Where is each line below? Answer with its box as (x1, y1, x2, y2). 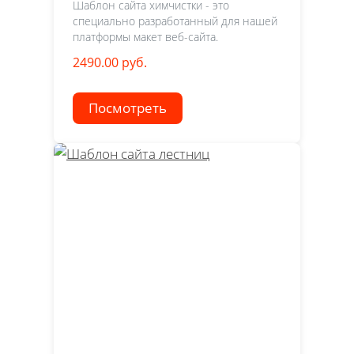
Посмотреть (88, 98, 167, 117)
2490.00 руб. (73, 53, 147, 71)
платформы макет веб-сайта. (73, 28, 218, 44)
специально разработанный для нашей (73, 13, 277, 28)
